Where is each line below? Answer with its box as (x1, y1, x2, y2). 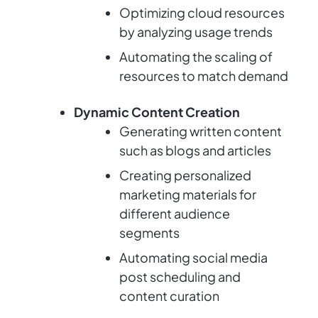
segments (119, 224, 180, 241)
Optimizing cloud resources (119, 4, 285, 21)
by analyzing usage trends (119, 23, 273, 40)
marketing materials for (119, 186, 256, 203)
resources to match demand (119, 67, 288, 84)
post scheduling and (119, 268, 241, 285)
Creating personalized (119, 167, 251, 184)
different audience (119, 205, 230, 222)
